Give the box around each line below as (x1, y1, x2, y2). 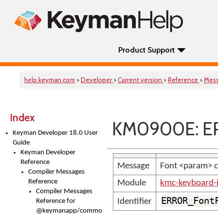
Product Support (118, 45, 175, 54)
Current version (118, 76, 163, 84)
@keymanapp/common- (36, 207, 109, 215)
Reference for (36, 198, 75, 205)
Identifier (117, 197, 152, 206)
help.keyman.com (24, 76, 75, 84)
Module (117, 179, 146, 188)
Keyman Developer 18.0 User (13, 129, 98, 137)
